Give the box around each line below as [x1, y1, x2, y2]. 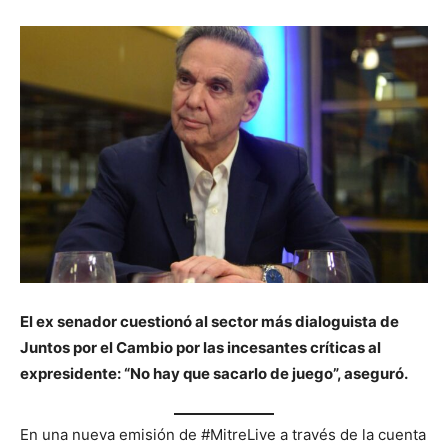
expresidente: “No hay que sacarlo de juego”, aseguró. [20, 363, 408, 383]
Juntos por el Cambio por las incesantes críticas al [20, 337, 381, 357]
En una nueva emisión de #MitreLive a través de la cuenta [20, 425, 426, 445]
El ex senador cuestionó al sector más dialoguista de [20, 311, 399, 331]
